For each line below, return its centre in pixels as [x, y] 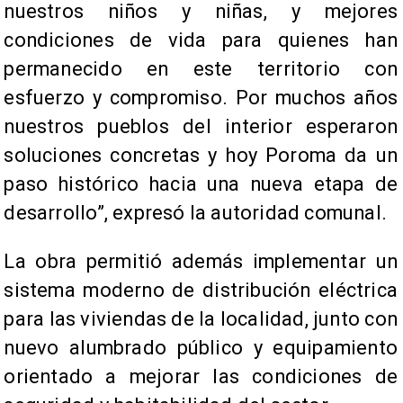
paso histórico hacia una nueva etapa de [201, 184]
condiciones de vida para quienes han [201, 40]
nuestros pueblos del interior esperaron [201, 126]
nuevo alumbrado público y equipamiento [201, 347]
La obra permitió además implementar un [201, 261]
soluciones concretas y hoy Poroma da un [201, 155]
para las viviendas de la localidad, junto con [201, 318]
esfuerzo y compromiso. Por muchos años [201, 97]
